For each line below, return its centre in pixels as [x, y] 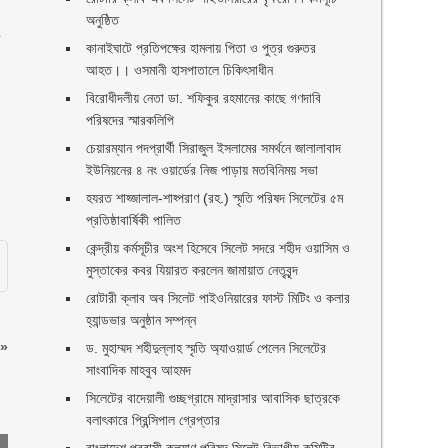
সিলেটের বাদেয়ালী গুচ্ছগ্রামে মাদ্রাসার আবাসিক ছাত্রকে [213, 398]
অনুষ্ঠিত [103, 20]
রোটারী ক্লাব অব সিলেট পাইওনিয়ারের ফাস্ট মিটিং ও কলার [218, 298]
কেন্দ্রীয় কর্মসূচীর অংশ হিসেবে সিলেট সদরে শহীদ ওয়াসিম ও [218, 248]
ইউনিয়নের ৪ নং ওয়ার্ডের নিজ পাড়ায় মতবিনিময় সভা [202, 170]
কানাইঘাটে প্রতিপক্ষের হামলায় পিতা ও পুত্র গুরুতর [201, 48]
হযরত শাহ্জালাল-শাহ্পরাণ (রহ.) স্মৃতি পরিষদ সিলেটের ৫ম [215, 198]
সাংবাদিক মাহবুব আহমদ [139, 370]
